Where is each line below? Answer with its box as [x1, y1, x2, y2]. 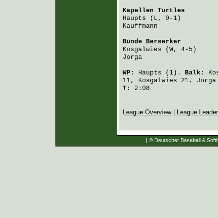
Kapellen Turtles [123, 7, 185, 14]
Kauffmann [123, 22, 158, 30]
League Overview [123, 109, 171, 116]
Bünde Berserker [123, 38, 181, 45]
